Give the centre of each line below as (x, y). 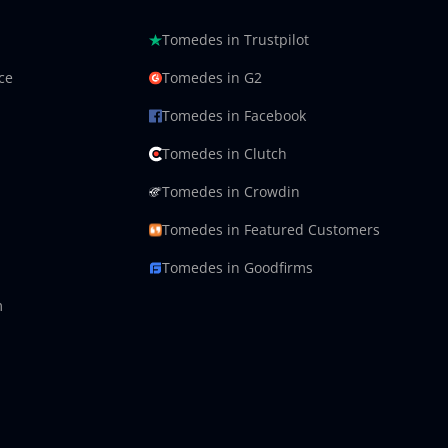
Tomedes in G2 (212, 77)
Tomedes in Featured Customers (271, 229)
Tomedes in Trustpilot (235, 39)
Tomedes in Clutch (224, 153)
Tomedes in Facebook (234, 115)
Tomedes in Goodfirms (237, 267)
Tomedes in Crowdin (231, 191)
